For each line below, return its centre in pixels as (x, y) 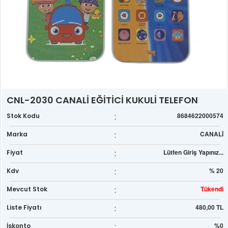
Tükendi (212, 189)
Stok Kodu (23, 116)
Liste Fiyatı (24, 208)
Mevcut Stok (27, 189)
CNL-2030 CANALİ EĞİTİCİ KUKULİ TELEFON (103, 100)
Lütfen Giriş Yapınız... (194, 152)
